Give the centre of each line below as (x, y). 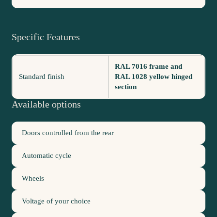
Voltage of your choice (56, 201)
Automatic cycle (46, 155)
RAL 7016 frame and (148, 66)
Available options (46, 104)
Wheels (33, 178)
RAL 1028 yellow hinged (154, 76)
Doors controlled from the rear (68, 132)
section (126, 86)
